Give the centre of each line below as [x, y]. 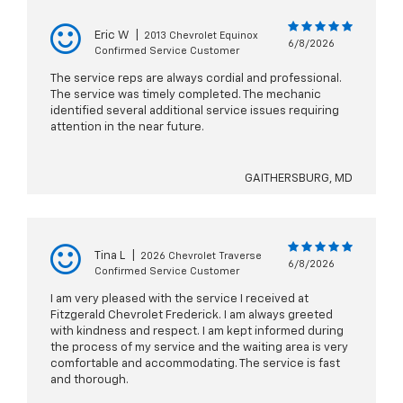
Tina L [110, 256]
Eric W [112, 36]
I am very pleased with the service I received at [179, 300]
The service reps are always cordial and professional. [196, 79]
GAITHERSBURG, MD [299, 179]
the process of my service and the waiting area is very [199, 348]
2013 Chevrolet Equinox [201, 36]
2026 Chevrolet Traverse [201, 256]
